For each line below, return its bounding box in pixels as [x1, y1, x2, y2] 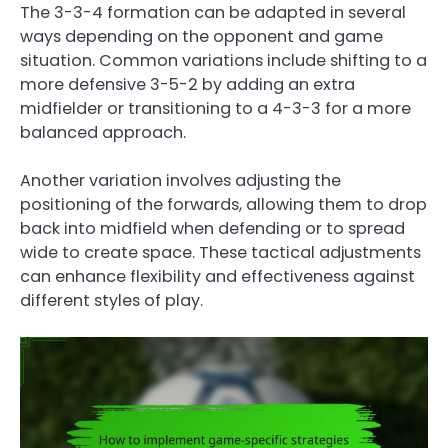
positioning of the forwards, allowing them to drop [20, 192, 427, 216]
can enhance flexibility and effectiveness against [20, 264, 415, 288]
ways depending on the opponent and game [20, 24, 383, 48]
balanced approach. [20, 120, 186, 144]
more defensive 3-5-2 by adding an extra [20, 72, 355, 96]
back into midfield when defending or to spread [20, 216, 405, 240]
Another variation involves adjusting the [20, 168, 341, 192]
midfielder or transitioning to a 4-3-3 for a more [20, 96, 411, 120]
